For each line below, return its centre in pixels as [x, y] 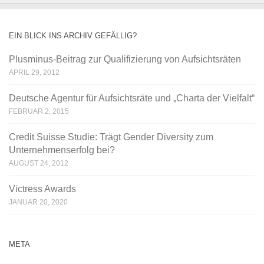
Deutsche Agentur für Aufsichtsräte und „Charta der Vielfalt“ [132, 98]
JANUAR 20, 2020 [38, 202]
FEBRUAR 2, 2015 [39, 111]
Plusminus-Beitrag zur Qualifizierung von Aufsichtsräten [125, 59]
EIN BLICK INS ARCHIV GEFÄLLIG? [73, 35]
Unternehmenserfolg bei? [62, 150]
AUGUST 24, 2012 [39, 163]
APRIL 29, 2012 [34, 72]
